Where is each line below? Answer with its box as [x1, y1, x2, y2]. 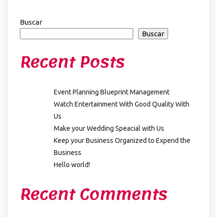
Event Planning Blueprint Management [54, 88, 170, 96]
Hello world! [54, 161, 90, 169]
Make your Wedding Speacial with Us [54, 124, 164, 133]
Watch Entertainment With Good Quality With [54, 100, 189, 108]
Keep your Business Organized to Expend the [54, 137, 190, 145]
